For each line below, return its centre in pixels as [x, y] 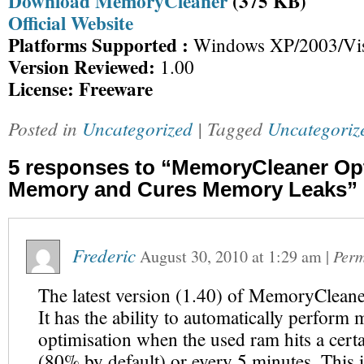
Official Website [71, 23]
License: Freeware [80, 89]
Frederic [104, 255]
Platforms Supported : [98, 45]
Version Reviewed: [82, 67]
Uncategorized [137, 128]
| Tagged [232, 128]
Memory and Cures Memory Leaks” [183, 189]
